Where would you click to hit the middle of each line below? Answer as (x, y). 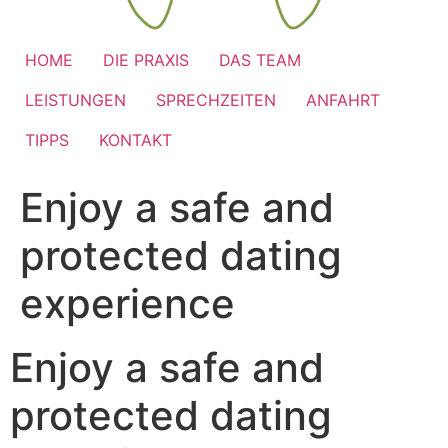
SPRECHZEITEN (216, 100)
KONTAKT (135, 140)
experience (127, 304)
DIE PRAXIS (146, 60)
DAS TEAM (260, 60)
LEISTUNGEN (75, 100)
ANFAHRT (343, 100)
